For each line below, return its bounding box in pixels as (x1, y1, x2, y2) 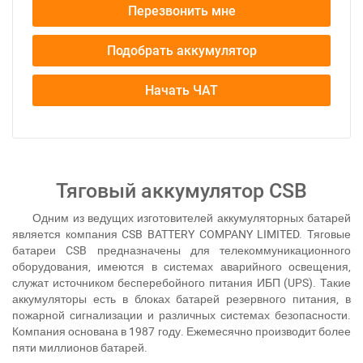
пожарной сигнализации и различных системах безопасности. (12, 307, 351, 322)
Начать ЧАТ (145, 83, 218, 98)
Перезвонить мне (127, 3, 236, 19)
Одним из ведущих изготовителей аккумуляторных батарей (32, 210, 352, 225)
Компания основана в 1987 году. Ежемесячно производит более (12, 323, 351, 339)
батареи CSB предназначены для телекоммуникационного (12, 242, 351, 258)
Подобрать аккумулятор (106, 43, 257, 58)
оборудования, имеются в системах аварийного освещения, (12, 258, 351, 274)
